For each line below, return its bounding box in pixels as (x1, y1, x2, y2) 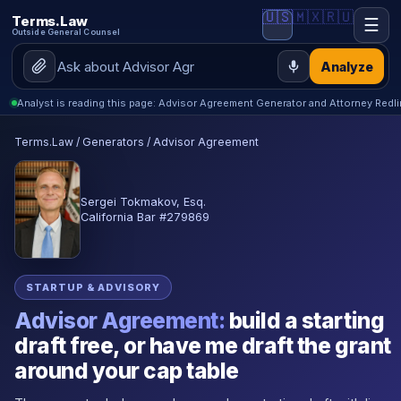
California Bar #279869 (81, 209, 209, 224)
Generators (82, 134, 144, 149)
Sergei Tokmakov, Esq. (81, 194, 206, 209)
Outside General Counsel (12, 27, 121, 37)
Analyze (320, 58, 373, 74)
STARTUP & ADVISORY (25, 281, 161, 294)
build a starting (225, 308, 385, 335)
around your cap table (14, 358, 239, 385)
